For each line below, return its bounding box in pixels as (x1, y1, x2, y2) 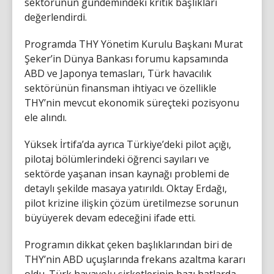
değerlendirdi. (24, 10, 87, 24)
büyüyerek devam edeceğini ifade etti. (24, 210, 196, 224)
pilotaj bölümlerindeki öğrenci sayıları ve (24, 152, 209, 166)
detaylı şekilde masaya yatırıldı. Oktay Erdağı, (24, 181, 227, 195)
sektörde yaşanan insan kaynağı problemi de (24, 166, 229, 180)
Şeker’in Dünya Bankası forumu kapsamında (24, 51, 228, 65)
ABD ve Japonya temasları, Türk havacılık (24, 66, 212, 80)
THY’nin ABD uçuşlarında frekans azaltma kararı (24, 252, 245, 266)
